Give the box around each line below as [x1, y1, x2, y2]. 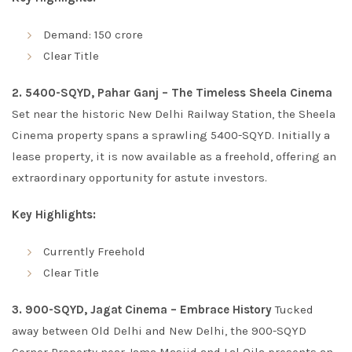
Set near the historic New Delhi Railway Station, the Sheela [12, 107, 335, 121]
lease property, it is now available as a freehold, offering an [12, 149, 336, 163]
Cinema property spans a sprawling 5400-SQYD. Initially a [12, 128, 330, 142]
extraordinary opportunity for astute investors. [12, 170, 267, 185]
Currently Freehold [43, 244, 145, 258]
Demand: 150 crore [43, 27, 143, 42]
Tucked [272, 302, 313, 317]
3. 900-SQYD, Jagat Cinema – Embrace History [12, 302, 272, 317]
